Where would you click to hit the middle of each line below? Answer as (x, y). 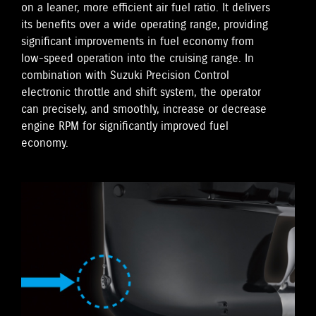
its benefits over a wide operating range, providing (145, 25)
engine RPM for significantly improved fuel (125, 126)
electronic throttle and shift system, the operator (141, 92)
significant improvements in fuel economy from (138, 42)
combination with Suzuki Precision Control (125, 75)
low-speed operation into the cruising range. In (138, 59)
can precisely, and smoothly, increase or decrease (144, 109)
